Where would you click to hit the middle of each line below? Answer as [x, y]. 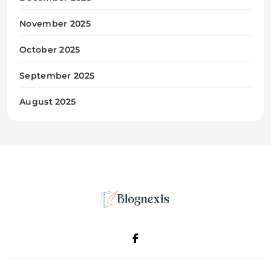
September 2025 [57, 75]
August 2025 [48, 101]
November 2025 [55, 23]
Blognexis [122, 233]
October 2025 [50, 49]
